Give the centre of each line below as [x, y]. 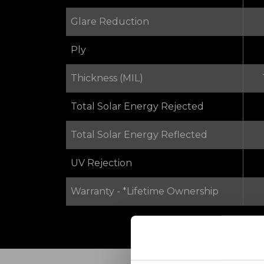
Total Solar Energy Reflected [139, 135]
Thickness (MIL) [107, 78]
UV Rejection [101, 163]
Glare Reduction [110, 22]
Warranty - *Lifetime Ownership [145, 192]
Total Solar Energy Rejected [137, 107]
